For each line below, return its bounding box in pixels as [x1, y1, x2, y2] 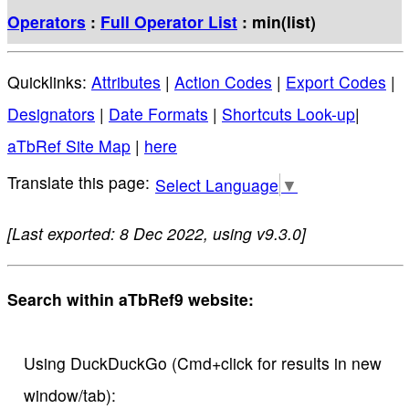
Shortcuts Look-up [222, 102, 355, 126]
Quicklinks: [7, 70, 91, 94]
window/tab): [23, 383, 116, 407]
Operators [7, 9, 86, 33]
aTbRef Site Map [7, 134, 131, 158]
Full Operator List [100, 9, 237, 33]
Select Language [155, 173, 278, 197]
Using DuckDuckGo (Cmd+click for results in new [23, 351, 382, 375]
